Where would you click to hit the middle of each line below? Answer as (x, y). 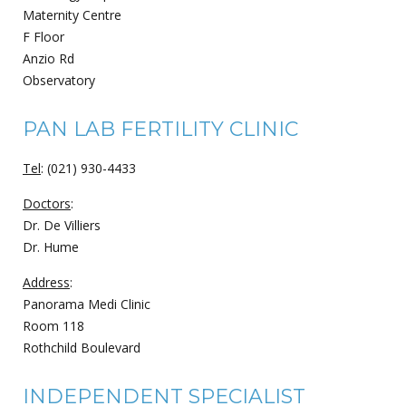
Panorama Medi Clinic (87, 304)
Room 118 (53, 325)
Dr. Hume (51, 246)
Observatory (59, 80)
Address (46, 282)
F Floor (43, 36)
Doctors (47, 203)
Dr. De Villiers (62, 225)
